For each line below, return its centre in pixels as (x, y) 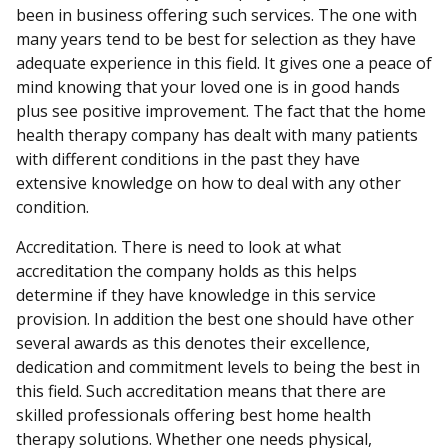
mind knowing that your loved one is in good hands (208, 87)
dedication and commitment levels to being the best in (218, 367)
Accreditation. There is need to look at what (178, 247)
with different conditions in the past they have (188, 159)
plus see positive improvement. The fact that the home (221, 111)
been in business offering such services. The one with (216, 15)
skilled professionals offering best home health (193, 415)
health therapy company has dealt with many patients (217, 135)
